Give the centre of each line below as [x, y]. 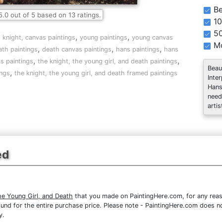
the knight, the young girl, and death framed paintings [96, 73]
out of [20, 15]
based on [52, 15]
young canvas [152, 37]
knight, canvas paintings [39, 37]
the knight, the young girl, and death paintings [107, 61]
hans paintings [138, 49]
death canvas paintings [77, 49]
